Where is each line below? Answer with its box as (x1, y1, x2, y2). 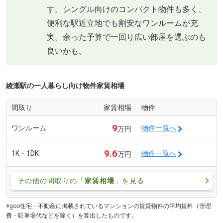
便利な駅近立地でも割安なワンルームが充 (47, 18, 198, 28)
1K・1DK (11, 149, 39, 157)
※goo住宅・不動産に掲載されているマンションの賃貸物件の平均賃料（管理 (6, 203, 211, 210)
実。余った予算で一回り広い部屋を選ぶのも (47, 32, 206, 42)
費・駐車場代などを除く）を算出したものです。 (6, 212, 137, 220)
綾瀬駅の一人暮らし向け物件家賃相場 (6, 81, 124, 90)
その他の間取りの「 (17, 176, 85, 185)
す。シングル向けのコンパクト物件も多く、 (47, 4, 206, 14)
